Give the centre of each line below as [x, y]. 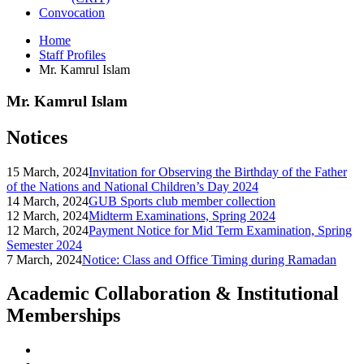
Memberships [63, 316]
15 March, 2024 [48, 171]
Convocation [72, 13]
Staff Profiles [72, 55]
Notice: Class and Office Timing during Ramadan [209, 259]
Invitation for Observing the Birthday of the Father [218, 171]
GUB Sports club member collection [182, 201]
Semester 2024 [44, 245]
